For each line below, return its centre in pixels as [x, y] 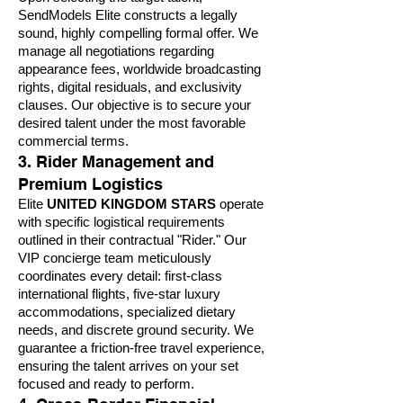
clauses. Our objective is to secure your [134, 105]
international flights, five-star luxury [119, 294]
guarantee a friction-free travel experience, [141, 348]
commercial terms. [73, 141]
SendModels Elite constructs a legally [128, 15]
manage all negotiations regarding [116, 51]
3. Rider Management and [116, 161]
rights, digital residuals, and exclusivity [130, 87]
